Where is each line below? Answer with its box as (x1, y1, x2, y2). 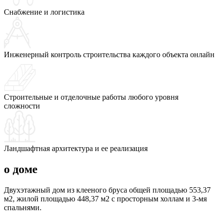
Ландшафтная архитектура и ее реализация (4, 144, 148, 153)
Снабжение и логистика (4, 7, 85, 16)
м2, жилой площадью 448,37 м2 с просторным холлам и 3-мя (4, 194, 207, 203)
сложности (4, 101, 40, 110)
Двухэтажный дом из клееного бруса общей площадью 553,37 (4, 185, 211, 194)
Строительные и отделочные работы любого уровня (4, 92, 178, 101)
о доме (4, 162, 38, 175)
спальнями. (4, 203, 42, 212)
